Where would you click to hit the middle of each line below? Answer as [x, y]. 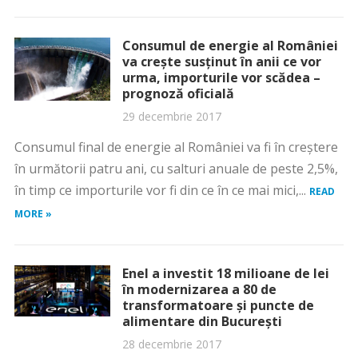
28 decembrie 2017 [171, 344]
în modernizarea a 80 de [199, 289]
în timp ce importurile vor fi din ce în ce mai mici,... [161, 190]
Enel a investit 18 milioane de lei [225, 273]
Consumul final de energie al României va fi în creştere [176, 147]
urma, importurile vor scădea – [221, 78]
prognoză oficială [178, 93]
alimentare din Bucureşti [202, 321]
